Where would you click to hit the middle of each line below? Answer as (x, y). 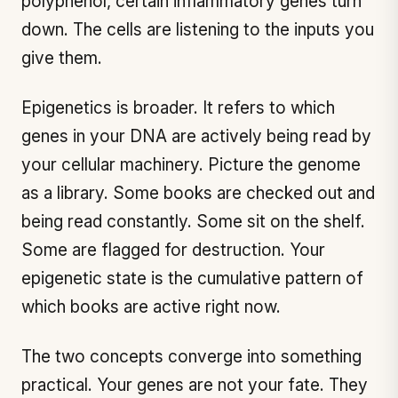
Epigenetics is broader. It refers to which (178, 108)
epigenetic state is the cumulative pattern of (192, 279)
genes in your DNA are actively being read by (196, 136)
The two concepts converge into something (191, 357)
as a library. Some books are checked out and (198, 193)
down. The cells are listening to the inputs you (198, 30)
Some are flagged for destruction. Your (173, 250)
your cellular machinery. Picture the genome (191, 165)
